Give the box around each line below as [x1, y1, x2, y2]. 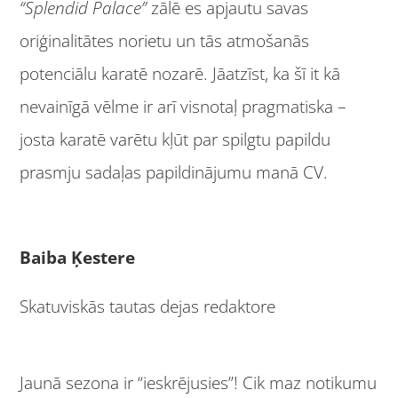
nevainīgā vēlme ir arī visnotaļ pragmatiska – [20, 94, 347, 118]
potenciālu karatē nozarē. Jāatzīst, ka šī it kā [20, 61, 341, 85]
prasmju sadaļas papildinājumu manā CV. [20, 160, 329, 184]
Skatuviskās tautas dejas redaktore [20, 295, 276, 319]
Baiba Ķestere [20, 245, 140, 269]
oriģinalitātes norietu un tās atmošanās [20, 28, 310, 52]
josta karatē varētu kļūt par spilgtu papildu [20, 127, 331, 151]
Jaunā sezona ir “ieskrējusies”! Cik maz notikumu [20, 371, 378, 395]
